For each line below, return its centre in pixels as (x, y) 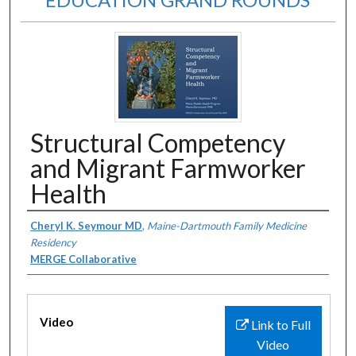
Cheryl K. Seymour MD (86, 225)
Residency (53, 242)
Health (68, 193)
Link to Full (279, 324)
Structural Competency (158, 142)
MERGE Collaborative (83, 259)
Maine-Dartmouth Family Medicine (227, 225)
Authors (61, 227)
